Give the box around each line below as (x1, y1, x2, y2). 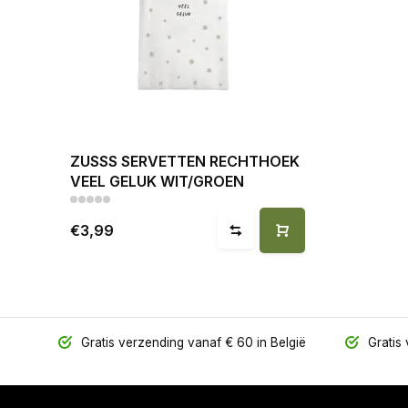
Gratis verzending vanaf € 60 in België (76, 335, 306, 350)
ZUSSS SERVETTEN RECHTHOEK (70, 152, 300, 170)
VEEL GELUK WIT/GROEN (70, 172, 244, 190)
